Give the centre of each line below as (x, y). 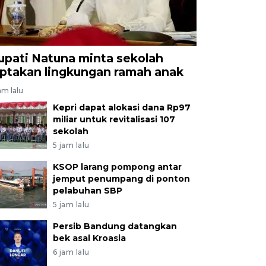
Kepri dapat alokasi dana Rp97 (121, 107)
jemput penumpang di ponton (121, 178)
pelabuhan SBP (87, 190)
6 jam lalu (71, 252)
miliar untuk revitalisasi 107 (114, 119)
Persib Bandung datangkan (115, 226)
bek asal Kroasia (89, 238)
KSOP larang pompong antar (117, 167)
